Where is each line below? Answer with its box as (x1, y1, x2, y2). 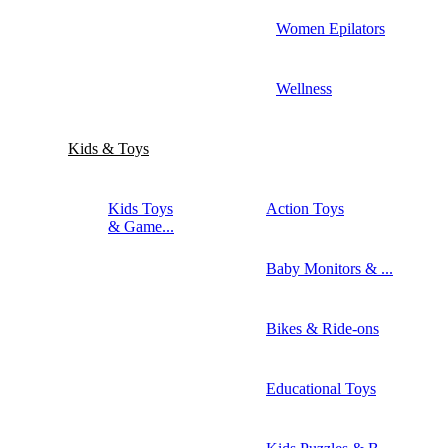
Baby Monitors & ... (266, 259, 393, 277)
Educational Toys (266, 379, 376, 397)
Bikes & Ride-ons (266, 319, 379, 337)
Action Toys (266, 199, 344, 217)
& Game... (108, 217, 174, 235)
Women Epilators (276, 19, 385, 37)
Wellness (276, 79, 332, 97)
